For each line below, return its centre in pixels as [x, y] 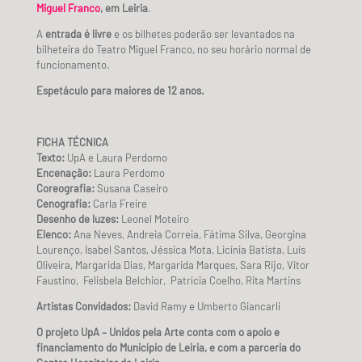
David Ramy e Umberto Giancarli [206, 306]
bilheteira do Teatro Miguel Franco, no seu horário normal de [173, 49]
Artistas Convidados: [84, 306]
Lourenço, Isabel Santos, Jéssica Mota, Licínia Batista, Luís [170, 249]
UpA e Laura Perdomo [116, 157]
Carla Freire [118, 203]
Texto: [50, 157]
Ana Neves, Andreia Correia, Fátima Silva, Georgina [189, 234]
